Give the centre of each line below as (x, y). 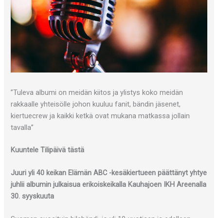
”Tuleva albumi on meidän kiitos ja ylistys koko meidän (97, 92)
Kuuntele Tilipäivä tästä (48, 150)
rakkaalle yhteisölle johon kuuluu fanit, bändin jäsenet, (96, 104)
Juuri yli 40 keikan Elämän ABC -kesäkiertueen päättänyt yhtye (109, 173)
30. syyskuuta (33, 196)
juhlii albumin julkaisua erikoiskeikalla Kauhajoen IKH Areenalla (109, 184)
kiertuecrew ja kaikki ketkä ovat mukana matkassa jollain (100, 116)
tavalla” (22, 127)
